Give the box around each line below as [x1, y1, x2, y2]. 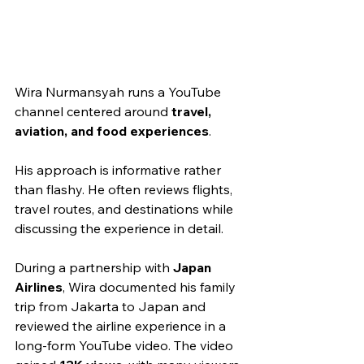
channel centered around [15, 102, 171, 119]
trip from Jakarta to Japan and [15, 297, 209, 314]
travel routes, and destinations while [15, 200, 236, 217]
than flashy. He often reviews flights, [15, 180, 236, 197]
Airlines [15, 278, 63, 295]
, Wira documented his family [63, 278, 239, 295]
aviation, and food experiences [15, 122, 209, 139]
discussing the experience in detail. [15, 219, 223, 236]
